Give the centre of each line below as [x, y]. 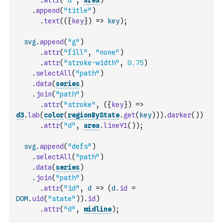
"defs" [80, 146]
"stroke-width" [92, 63]
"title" [78, 10]
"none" [108, 52]
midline [98, 209]
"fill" [76, 52]
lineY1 [115, 125]
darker [179, 115]
